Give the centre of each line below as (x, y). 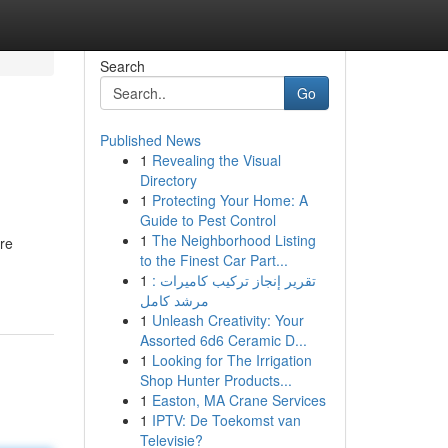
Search (122, 66)
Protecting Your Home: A (229, 200)
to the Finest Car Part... (213, 260)
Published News (150, 140)
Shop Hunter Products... (215, 380)
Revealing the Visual (216, 160)
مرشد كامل (174, 300)
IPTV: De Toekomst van (226, 420)
